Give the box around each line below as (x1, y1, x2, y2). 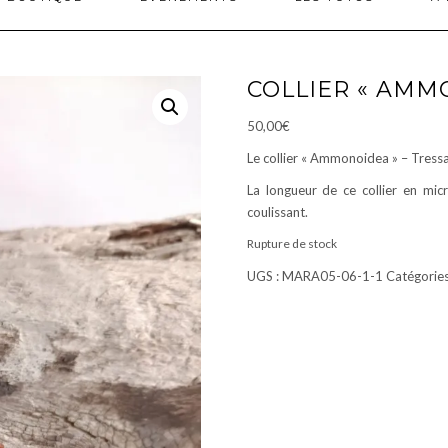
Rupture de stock (246, 236, 337, 251)
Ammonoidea (309, 150, 389, 166)
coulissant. (246, 204, 308, 220)
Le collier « (246, 150, 310, 166)
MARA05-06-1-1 (281, 268, 383, 284)
